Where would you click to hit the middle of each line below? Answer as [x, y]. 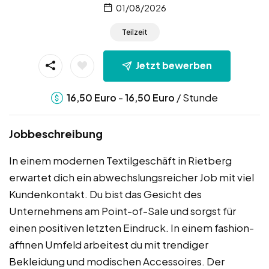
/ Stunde [196, 97]
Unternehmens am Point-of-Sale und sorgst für [122, 210]
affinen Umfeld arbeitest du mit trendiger [109, 244]
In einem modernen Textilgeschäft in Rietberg [120, 160]
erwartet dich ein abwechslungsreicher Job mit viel [131, 177]
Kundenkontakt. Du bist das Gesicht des [105, 194]
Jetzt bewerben [174, 65]
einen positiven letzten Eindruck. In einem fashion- [131, 227]
